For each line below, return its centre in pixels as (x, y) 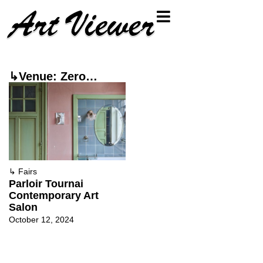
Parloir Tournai (46, 183)
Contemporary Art (54, 195)
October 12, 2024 (41, 219)
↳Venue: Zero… (53, 76)
